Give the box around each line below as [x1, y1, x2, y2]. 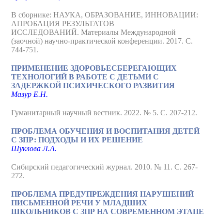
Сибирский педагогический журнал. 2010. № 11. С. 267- [11, 163, 198, 171]
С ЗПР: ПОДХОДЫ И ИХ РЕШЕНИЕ [11, 136, 143, 144]
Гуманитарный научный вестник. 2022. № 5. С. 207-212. [11, 108, 197, 117]
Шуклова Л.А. [11, 144, 57, 153]
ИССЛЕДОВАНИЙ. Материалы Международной [11, 28, 176, 36]
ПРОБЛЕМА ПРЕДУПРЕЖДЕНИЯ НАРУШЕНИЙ [11, 190, 194, 198]
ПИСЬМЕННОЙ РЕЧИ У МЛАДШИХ [11, 199, 147, 207]
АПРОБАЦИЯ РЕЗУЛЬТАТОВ [11, 19, 114, 28]
